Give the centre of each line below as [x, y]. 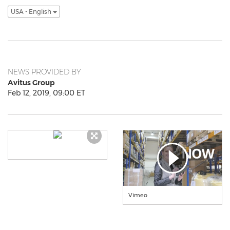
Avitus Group [31, 83]
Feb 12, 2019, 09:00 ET [46, 93]
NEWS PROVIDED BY [44, 72]
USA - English [32, 12]
